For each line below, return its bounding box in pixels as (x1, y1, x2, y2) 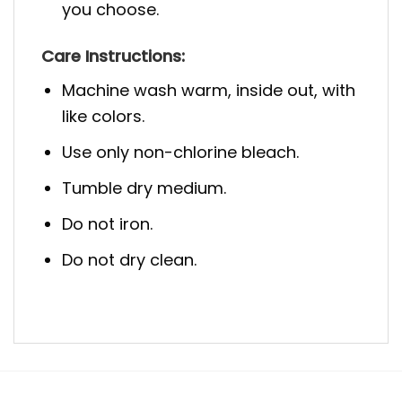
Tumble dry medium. (62, 177, 227, 200)
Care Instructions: (41, 45, 185, 68)
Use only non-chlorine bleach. (62, 141, 300, 164)
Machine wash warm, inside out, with (62, 79, 356, 102)
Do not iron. (62, 212, 153, 235)
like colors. (62, 105, 145, 128)
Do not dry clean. (62, 248, 197, 271)
